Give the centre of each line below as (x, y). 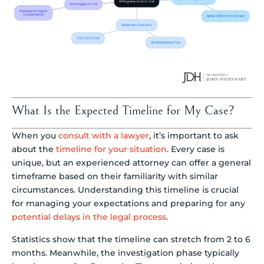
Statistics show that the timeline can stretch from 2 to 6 (131, 239)
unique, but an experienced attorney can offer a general (131, 163)
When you (35, 136)
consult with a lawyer (104, 136)
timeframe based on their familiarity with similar (115, 176)
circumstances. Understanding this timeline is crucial (125, 190)
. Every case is (196, 149)
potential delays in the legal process (89, 217)
